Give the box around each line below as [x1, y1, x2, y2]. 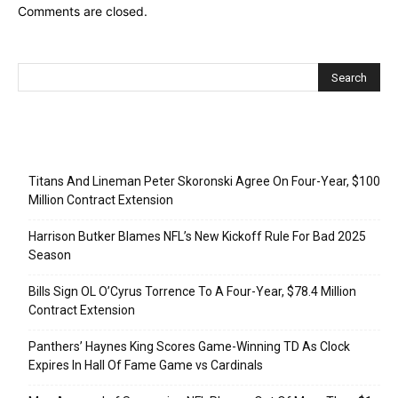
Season [28, 247, 71, 262]
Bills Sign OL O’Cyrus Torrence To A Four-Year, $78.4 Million [28, 283, 356, 298]
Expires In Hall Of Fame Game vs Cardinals [28, 357, 263, 372]
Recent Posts [28, 140, 103, 155]
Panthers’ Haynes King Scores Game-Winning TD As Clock [28, 338, 350, 354]
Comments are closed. [18, 3, 147, 19]
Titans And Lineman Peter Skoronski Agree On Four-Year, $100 [28, 173, 380, 188]
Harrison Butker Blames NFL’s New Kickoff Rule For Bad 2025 [28, 228, 366, 243]
